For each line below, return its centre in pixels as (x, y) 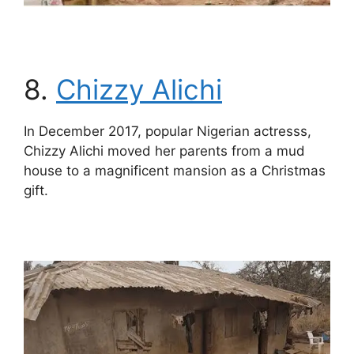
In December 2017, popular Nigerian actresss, (168, 131)
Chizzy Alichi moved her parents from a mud (164, 151)
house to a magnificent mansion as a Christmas (175, 170)
